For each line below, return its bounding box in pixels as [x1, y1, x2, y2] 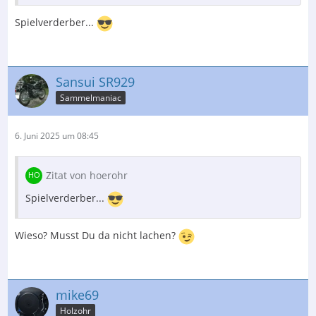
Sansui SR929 [56, 73, 135, 90]
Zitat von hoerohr [46, 168, 128, 182]
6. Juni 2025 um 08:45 [15, 129, 99, 142]
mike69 [56, 286, 99, 303]
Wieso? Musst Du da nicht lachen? [15, 228, 178, 242]
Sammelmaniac [60, 92, 121, 104]
